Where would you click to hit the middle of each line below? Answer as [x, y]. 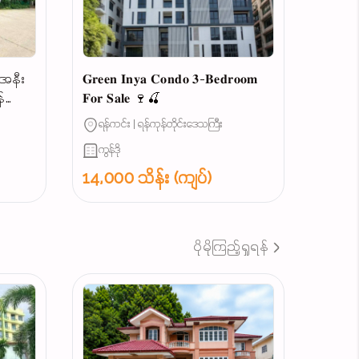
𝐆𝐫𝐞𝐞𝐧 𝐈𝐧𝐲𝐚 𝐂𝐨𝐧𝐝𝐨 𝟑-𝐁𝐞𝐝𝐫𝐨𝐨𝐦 [170, 81]
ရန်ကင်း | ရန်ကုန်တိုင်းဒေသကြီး [160, 125]
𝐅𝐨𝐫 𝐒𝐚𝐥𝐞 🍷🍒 [121, 100]
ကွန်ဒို [109, 151]
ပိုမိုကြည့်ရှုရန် [231, 248]
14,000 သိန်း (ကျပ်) [147, 179]
